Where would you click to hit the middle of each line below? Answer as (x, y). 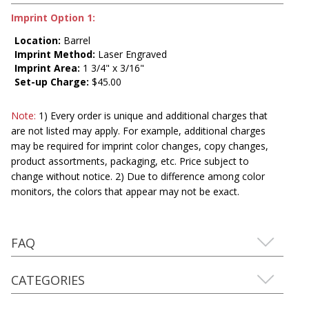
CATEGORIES (48, 280)
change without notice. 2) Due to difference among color (138, 176)
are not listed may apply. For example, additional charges (138, 130)
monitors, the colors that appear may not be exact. (125, 191)
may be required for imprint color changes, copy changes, (140, 146)
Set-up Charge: (52, 81)
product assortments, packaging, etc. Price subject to (130, 161)
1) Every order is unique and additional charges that (152, 115)
